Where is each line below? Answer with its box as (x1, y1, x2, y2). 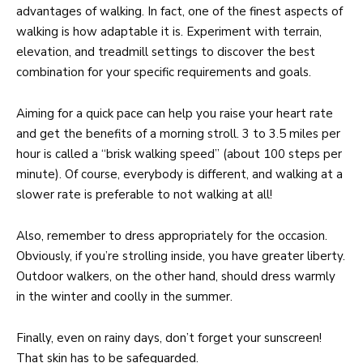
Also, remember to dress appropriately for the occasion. (16, 227, 327, 244)
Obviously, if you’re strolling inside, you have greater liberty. (16, 247, 345, 264)
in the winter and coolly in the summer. (16, 288, 233, 305)
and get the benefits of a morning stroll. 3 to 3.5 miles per (16, 125, 340, 142)
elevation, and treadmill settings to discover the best (16, 43, 315, 60)
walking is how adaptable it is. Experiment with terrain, (16, 23, 322, 40)
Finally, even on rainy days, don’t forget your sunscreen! (16, 329, 322, 346)
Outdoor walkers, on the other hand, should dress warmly (16, 267, 335, 284)
